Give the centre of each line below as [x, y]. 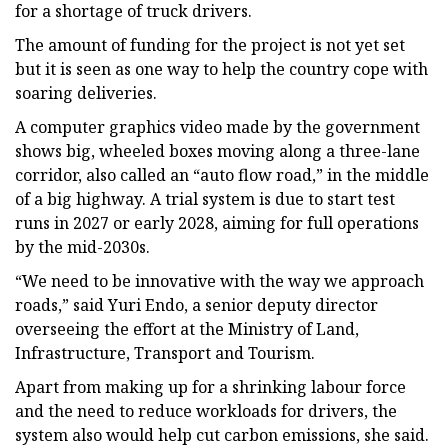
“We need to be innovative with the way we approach [219, 280]
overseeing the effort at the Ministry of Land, [187, 328]
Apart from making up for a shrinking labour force [210, 386]
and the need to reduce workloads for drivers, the [206, 410]
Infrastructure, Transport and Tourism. [165, 352]
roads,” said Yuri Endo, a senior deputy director [196, 304]
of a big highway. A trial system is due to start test [205, 198]
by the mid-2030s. [82, 246]
